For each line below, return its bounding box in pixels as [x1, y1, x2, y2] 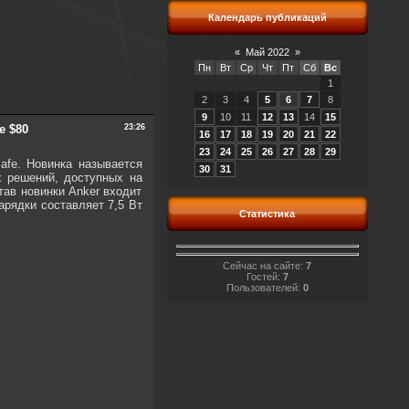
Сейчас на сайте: [223, 259, 306, 271]
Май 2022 [245, 47, 289, 58]
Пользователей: [225, 281, 303, 293]
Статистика [239, 208, 295, 219]
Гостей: [246, 270, 283, 282]
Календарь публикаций [207, 12, 327, 23]
